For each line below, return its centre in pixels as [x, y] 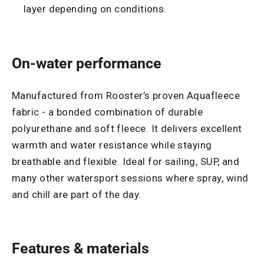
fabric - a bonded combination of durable [107, 112]
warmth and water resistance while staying [112, 145]
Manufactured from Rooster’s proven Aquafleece [126, 95]
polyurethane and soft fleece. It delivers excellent [127, 128]
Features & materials [80, 249]
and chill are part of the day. [77, 194]
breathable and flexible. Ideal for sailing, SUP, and [126, 161]
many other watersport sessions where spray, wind [130, 178]
